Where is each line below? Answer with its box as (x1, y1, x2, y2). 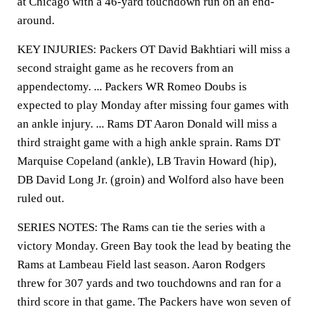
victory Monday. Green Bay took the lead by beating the (17, 239, 291, 252)
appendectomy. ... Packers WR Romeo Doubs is (17, 80, 247, 93)
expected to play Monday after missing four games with (17, 99, 289, 112)
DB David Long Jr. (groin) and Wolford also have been (17, 173, 284, 186)
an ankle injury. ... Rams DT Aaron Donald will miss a (17, 117, 277, 130)
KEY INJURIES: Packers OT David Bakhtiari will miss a (17, 43, 290, 56)
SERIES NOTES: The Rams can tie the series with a (17, 221, 266, 234)
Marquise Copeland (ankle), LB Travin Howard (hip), (17, 154, 277, 168)
